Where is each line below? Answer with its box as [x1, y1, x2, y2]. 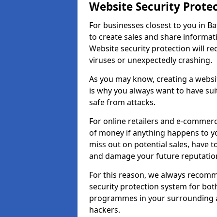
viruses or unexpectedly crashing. [89, 55, 212, 65]
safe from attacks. [89, 97, 157, 108]
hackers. [89, 204, 122, 215]
